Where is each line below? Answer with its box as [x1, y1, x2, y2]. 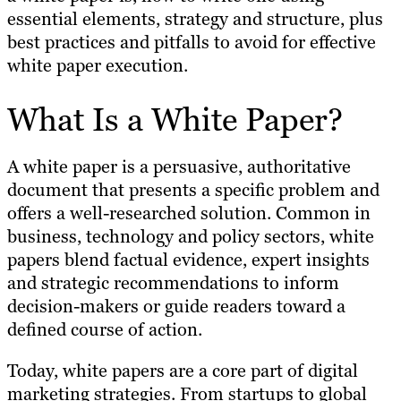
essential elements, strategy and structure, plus [7, 6, 383, 30]
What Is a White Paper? [7, 98, 343, 141]
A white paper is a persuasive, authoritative [7, 155, 351, 179]
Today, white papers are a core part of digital [7, 359, 358, 383]
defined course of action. [7, 318, 202, 342]
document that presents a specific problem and [7, 178, 380, 202]
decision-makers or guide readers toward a [7, 294, 346, 319]
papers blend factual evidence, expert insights [7, 248, 370, 272]
